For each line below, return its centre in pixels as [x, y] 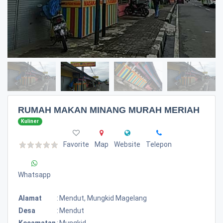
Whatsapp [34, 174]
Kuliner [30, 121]
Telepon [159, 144]
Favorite [76, 144]
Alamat [30, 198]
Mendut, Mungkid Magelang [103, 198]
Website [127, 144]
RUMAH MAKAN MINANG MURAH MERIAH [109, 110]
